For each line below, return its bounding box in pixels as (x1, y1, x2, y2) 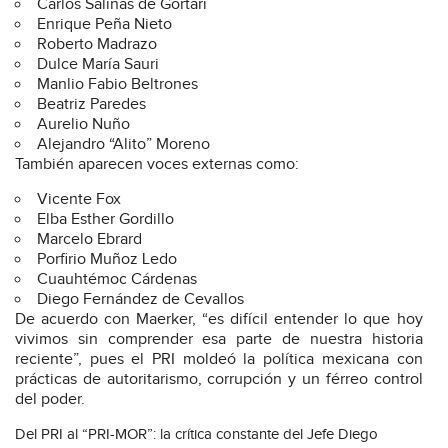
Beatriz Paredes (37, 95, 146, 114)
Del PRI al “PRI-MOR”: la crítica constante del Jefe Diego (15, 426, 378, 443)
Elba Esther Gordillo (37, 210, 174, 229)
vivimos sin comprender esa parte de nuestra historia (15, 330, 423, 349)
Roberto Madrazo (37, 35, 157, 54)
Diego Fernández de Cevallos (37, 290, 244, 309)
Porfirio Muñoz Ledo (37, 250, 177, 269)
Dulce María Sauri (37, 55, 159, 74)
